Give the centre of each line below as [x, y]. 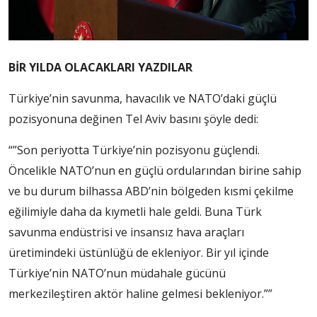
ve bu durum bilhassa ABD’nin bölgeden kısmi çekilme [151, 191]
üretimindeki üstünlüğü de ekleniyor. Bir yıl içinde [139, 253]
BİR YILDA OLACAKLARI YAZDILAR [100, 68]
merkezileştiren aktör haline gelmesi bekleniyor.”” [140, 294]
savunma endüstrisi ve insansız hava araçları [126, 232]
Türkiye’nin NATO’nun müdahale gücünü [117, 273]
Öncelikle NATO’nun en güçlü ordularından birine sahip [155, 171]
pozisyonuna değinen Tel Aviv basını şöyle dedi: [133, 119]
